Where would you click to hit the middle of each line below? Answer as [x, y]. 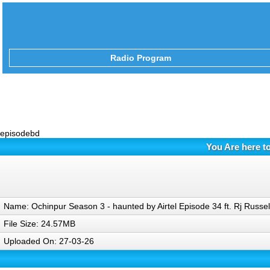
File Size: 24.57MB [39, 224]
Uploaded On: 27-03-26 [49, 241]
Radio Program [140, 58]
